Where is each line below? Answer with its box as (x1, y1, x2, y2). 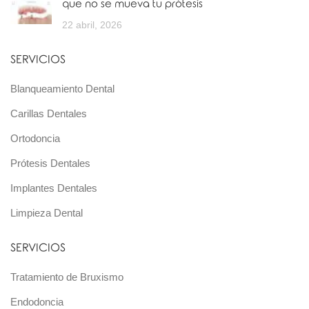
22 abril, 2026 (62, 19, 122, 30)
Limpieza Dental (10, 206, 83, 219)
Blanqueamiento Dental (10, 82, 114, 94)
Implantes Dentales (10, 181, 97, 194)
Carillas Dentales (10, 107, 87, 119)
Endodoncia (10, 295, 63, 308)
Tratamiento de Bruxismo (10, 270, 123, 283)
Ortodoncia (10, 132, 60, 144)
